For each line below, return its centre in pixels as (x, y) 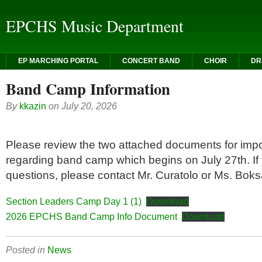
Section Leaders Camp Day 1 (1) (74, 201)
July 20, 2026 (89, 106)
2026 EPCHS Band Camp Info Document (92, 217)
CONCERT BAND (151, 61)
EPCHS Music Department (95, 26)
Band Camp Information (88, 89)
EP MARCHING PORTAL (58, 61)
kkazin (33, 106)
